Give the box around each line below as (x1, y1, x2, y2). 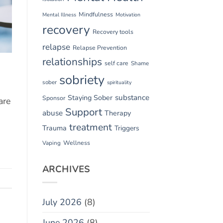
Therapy (104, 108, 131, 118)
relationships (42, 54, 102, 69)
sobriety (59, 71, 105, 89)
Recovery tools (92, 27, 133, 36)
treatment (69, 120, 112, 134)
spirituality (107, 78, 131, 86)
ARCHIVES (42, 163, 90, 175)
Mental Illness (42, 10, 76, 18)
